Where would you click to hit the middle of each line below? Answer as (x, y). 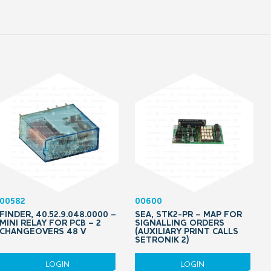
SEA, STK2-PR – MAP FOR (188, 214)
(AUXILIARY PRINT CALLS (186, 231)
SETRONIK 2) (162, 240)
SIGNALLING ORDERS (179, 223)
